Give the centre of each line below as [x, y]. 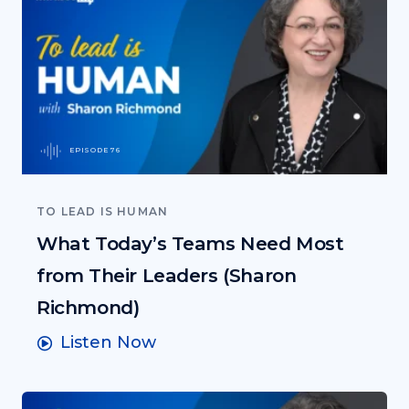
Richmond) [88, 307]
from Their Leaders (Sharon [167, 275]
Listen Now [108, 342]
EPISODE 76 [95, 150]
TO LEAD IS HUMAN [103, 211]
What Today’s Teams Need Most [190, 243]
